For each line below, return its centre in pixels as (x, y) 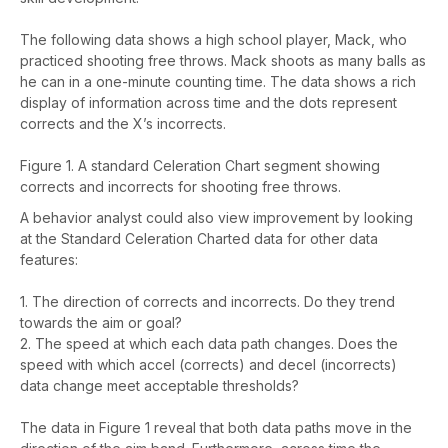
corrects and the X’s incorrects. (123, 124)
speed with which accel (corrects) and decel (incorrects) (208, 365)
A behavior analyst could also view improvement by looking (216, 218)
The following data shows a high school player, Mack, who (213, 40)
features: (49, 260)
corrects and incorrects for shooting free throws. (180, 187)
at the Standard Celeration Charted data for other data (199, 239)
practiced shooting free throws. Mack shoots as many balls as (223, 61)
